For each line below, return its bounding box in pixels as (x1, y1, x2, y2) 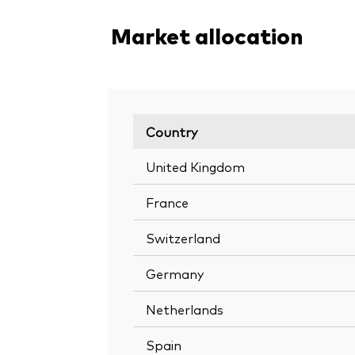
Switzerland (146, 228, 220, 246)
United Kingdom (146, 157, 245, 175)
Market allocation (111, 19, 303, 50)
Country (146, 122, 197, 140)
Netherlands (146, 300, 223, 318)
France (146, 193, 189, 211)
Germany (146, 264, 204, 282)
